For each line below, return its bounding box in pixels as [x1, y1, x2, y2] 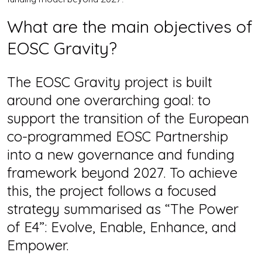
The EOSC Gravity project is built [7, 73, 212, 91]
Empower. [7, 236, 68, 254]
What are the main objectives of [7, 15, 253, 37]
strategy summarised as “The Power [7, 199, 239, 218]
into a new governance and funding [7, 145, 235, 163]
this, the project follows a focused [7, 181, 216, 199]
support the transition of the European [7, 109, 249, 127]
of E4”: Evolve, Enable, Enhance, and [7, 218, 236, 236]
